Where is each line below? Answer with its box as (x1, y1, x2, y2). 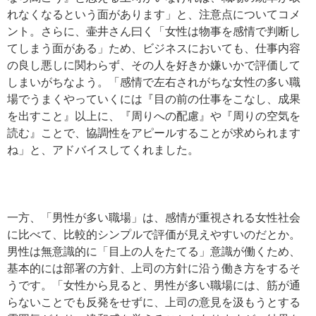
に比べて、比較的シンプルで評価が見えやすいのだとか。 (7, 229, 300, 241)
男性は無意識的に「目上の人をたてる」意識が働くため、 (7, 245, 300, 257)
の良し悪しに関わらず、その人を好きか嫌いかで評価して (7, 59, 300, 71)
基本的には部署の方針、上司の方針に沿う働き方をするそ (7, 262, 300, 274)
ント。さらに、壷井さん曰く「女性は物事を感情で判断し (7, 25, 300, 37)
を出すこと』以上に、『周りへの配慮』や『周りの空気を (7, 110, 300, 122)
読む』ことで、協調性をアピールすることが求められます (7, 127, 300, 139)
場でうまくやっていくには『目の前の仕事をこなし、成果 (7, 93, 300, 105)
